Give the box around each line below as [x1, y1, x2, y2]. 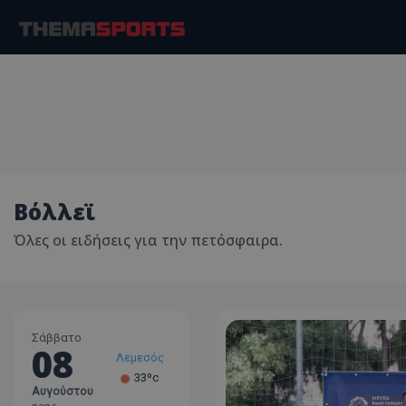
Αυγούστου [32, 384, 93, 398]
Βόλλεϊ [14, 197, 95, 227]
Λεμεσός [116, 351, 164, 364]
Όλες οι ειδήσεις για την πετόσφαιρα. [14, 230, 283, 250]
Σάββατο [32, 331, 82, 344]
